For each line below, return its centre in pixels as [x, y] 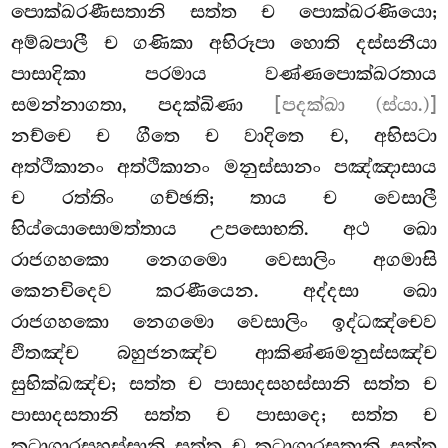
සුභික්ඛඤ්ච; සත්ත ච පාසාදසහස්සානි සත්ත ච [224, 383]
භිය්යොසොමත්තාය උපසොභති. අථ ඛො [224, 228]
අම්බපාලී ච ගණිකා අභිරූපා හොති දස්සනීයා [224, 42]
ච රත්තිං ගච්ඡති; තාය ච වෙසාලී [224, 197]
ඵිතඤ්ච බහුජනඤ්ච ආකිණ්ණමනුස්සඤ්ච [224, 352]
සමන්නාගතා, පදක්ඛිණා [142, 104]
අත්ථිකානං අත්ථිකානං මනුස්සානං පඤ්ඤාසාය [224, 166]
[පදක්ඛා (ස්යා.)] [355, 104]
